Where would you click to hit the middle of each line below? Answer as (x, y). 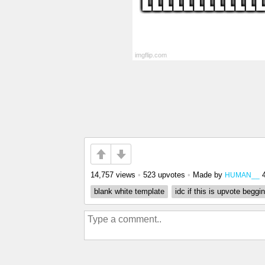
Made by (209, 175)
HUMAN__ (242, 175)
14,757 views (113, 175)
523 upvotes (164, 175)
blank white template (129, 191)
